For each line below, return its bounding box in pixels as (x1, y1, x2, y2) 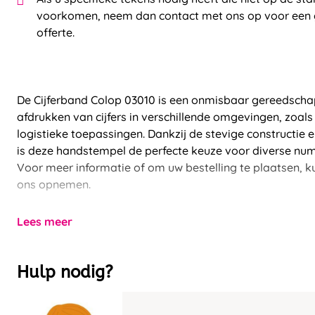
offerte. (37, 25, 75, 40)
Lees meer (17, 214, 72, 229)
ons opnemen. (17, 176, 91, 191)
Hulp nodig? (17, 262, 113, 282)
